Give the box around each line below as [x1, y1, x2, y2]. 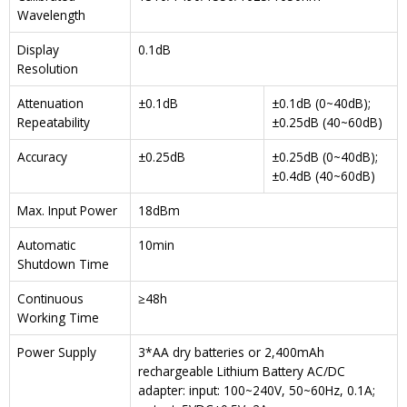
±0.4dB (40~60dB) [272, 166, 375, 184]
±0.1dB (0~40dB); [272, 94, 371, 112]
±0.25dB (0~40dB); [272, 147, 378, 165]
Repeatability [17, 113, 90, 131]
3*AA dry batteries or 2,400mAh [138, 342, 324, 361]
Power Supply [17, 342, 96, 361]
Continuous [17, 289, 84, 307]
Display [17, 40, 59, 58]
